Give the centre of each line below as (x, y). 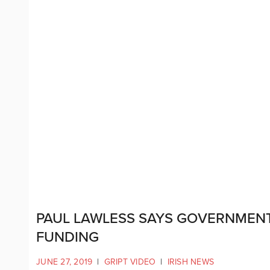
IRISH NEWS (190, 262)
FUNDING (67, 237)
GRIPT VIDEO (130, 262)
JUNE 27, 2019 (64, 262)
